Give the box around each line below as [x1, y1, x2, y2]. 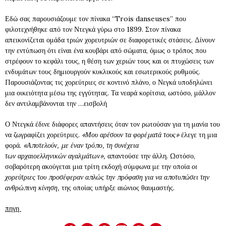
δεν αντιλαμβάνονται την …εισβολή [5, 99, 107, 108]
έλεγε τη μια [181, 130, 217, 139]
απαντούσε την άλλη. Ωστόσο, [107, 151, 195, 160]
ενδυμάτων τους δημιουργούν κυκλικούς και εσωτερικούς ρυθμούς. [5, 67, 200, 76]
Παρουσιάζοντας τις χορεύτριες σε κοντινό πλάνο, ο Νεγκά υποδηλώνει [5, 78, 212, 87]
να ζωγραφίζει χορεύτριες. [5, 130, 82, 139]
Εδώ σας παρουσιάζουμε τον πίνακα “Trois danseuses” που [5, 14, 186, 23]
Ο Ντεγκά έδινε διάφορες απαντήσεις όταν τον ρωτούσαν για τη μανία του [5, 120, 220, 129]
